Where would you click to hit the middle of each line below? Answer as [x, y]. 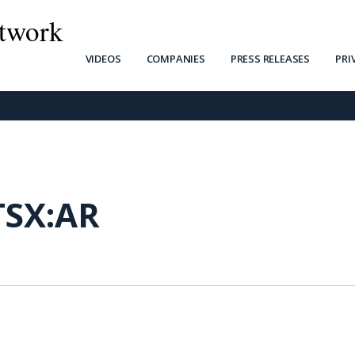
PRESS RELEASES [270, 59]
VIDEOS [103, 59]
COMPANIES [176, 59]
